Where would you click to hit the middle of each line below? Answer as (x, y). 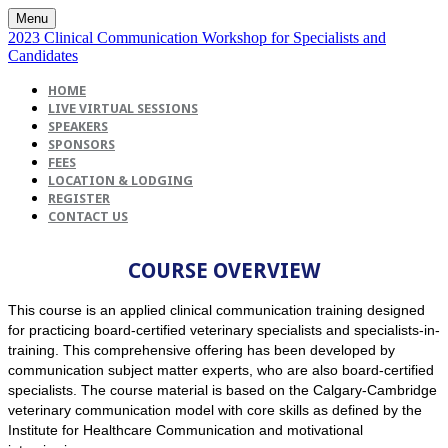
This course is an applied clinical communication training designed (216, 309)
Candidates (43, 55)
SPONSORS (81, 144)
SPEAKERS (78, 126)
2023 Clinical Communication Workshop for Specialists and (197, 37)
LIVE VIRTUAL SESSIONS (123, 108)
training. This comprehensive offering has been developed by (201, 349)
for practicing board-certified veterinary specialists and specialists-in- (224, 329)
